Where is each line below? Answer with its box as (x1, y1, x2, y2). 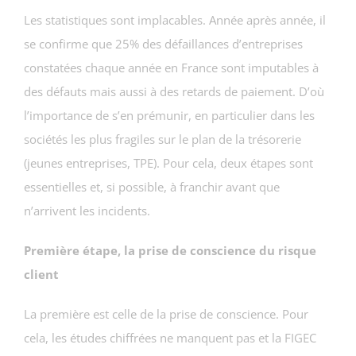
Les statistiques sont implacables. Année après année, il (24, 11, 326, 28)
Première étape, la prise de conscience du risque (24, 242, 316, 258)
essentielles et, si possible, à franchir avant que (24, 178, 280, 195)
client (24, 265, 59, 282)
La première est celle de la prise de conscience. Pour (24, 305, 308, 322)
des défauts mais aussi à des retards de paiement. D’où (24, 83, 324, 99)
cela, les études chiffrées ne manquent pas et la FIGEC (24, 329, 316, 346)
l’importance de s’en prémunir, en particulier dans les (24, 106, 315, 123)
